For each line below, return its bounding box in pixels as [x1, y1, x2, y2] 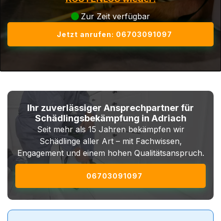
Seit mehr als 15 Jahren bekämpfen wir [37, 124, 184, 134]
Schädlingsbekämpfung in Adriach [35, 113, 186, 123]
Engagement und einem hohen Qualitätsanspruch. [17, 148, 204, 158]
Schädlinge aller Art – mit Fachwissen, [39, 136, 182, 146]
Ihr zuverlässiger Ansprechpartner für [27, 103, 194, 113]
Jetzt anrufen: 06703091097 [57, 30, 172, 38]
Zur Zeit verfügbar [81, 11, 150, 21]
